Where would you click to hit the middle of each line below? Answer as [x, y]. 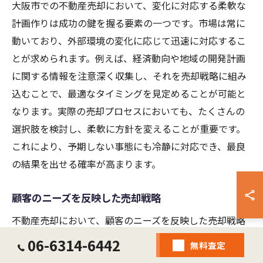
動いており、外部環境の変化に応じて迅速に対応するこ [129, 41]
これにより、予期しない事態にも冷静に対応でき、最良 [129, 146]
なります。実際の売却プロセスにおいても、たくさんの [128, 111]
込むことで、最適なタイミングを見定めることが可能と [129, 94]
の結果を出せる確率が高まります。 [86, 164]
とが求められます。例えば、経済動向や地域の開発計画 [129, 58]
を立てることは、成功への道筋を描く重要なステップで [129, 238]
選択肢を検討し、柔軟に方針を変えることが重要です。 [129, 129]
